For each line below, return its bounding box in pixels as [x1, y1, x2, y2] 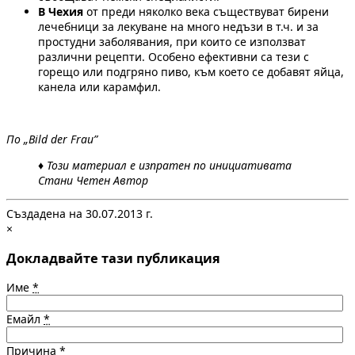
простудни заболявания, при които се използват [38, 34, 306, 50]
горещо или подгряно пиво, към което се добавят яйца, [38, 64, 344, 80]
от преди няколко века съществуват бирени [86, 4, 329, 20]
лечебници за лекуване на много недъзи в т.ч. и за [38, 19, 319, 35]
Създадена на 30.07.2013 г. [6, 206, 153, 222]
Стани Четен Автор [38, 173, 148, 189]
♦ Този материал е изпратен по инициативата [38, 158, 292, 174]
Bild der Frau [29, 132, 94, 147]
